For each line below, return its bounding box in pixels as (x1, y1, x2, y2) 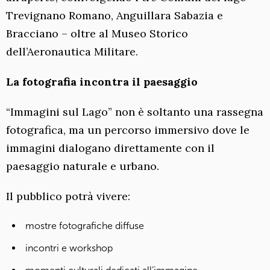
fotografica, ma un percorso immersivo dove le (6, 123, 250, 137)
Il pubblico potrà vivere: (6, 189, 130, 204)
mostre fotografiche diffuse (25, 220, 144, 232)
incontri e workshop (25, 242, 113, 254)
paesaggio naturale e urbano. (6, 159, 159, 174)
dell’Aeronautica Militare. (6, 45, 138, 59)
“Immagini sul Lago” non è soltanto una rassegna (6, 105, 263, 119)
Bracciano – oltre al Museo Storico (6, 27, 188, 41)
